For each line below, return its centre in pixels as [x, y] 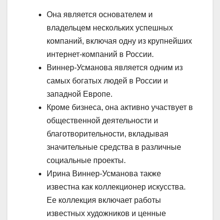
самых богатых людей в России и [107, 81]
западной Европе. [80, 94]
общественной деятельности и [102, 120]
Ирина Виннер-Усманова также [104, 173]
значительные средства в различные [114, 147]
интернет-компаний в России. [100, 54]
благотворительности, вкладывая [108, 134]
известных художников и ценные [106, 213]
